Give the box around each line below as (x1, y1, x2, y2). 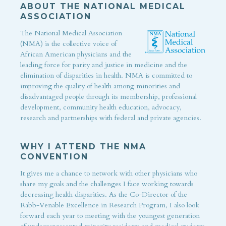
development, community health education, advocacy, (20, 102, 182, 112)
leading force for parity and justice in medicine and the (20, 60, 187, 70)
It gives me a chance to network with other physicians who (20, 168, 197, 179)
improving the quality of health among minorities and (20, 81, 180, 91)
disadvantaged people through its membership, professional (20, 92, 197, 102)
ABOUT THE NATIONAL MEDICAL (20, 2, 186, 12)
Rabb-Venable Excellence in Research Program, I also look (20, 200, 199, 210)
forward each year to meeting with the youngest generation (20, 211, 200, 221)
